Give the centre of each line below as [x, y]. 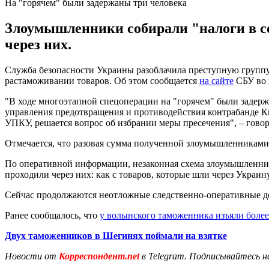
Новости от [31, 256]
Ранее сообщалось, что [52, 215]
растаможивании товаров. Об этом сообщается [102, 80]
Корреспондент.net [99, 256]
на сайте [216, 80]
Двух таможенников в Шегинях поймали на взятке [116, 235]
